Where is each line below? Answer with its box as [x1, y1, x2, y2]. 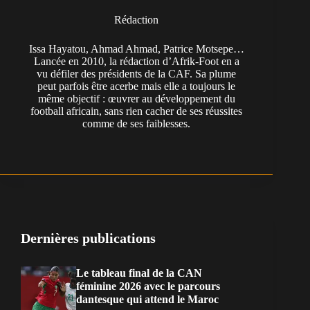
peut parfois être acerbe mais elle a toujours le [37, 80, 236, 93]
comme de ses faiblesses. [82, 118, 191, 130]
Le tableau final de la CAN [76, 267, 202, 280]
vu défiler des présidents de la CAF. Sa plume [37, 68, 237, 80]
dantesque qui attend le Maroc [76, 293, 219, 306]
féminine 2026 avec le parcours [76, 280, 220, 293]
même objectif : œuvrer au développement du [37, 93, 235, 105]
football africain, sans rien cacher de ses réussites [30, 105, 243, 118]
